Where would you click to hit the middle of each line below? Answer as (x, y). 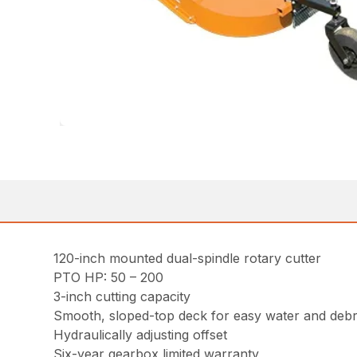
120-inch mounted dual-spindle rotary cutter (188, 258)
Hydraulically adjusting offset (141, 334)
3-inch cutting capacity (122, 296)
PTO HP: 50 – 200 (109, 277)
